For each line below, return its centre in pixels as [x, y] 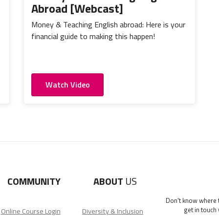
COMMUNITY [34, 181]
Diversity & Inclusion [112, 211]
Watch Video [67, 85]
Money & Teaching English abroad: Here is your [108, 25]
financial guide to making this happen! [93, 36]
